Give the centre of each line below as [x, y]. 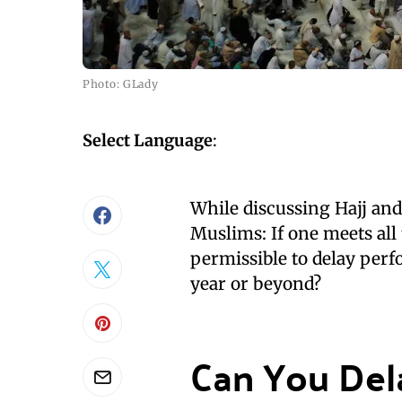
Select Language [148, 140]
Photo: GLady [121, 84]
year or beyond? [256, 284]
